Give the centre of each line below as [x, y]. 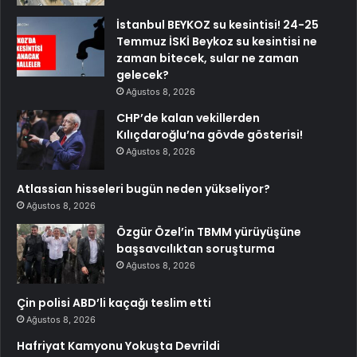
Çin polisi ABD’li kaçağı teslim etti [114, 302]
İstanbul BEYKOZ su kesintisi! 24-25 [218, 24]
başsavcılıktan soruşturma [196, 248]
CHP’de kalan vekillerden [188, 118]
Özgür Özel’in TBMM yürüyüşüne [209, 231]
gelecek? [143, 75]
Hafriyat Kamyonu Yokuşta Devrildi [118, 345]
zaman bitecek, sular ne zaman [208, 58]
